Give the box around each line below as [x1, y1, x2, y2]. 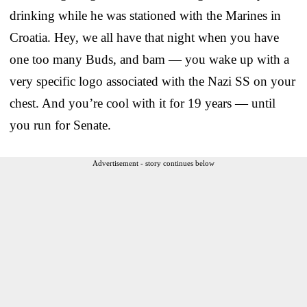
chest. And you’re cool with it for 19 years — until [10, 96, 275, 111]
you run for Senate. [10, 118, 111, 133]
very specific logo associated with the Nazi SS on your [10, 74, 295, 89]
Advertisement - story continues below [93, 159, 214, 168]
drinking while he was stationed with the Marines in [10, 8, 281, 23]
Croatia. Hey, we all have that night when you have [10, 30, 279, 45]
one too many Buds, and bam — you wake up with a [10, 52, 289, 67]
